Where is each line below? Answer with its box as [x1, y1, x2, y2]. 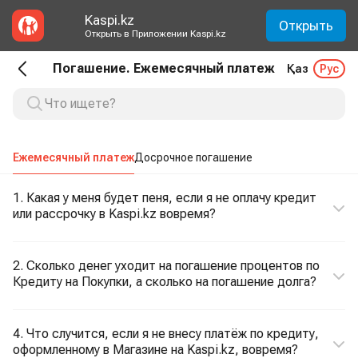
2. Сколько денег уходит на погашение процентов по [13, 258, 320, 273]
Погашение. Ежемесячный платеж [53, 61, 275, 76]
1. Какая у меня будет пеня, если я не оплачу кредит [13, 190, 316, 205]
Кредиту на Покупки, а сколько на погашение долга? [13, 274, 316, 289]
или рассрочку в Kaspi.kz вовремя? [13, 206, 216, 221]
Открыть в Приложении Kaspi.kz [84, 28, 226, 39]
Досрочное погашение [134, 151, 253, 164]
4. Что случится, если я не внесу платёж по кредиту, [13, 326, 319, 341]
